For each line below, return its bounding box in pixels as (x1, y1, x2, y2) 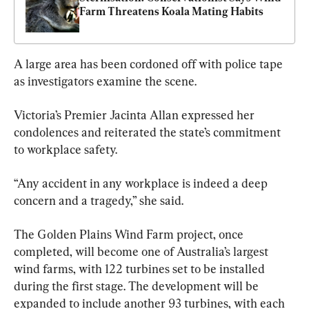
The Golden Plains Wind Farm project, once (14, 227, 246, 242)
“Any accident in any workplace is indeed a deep (14, 176, 270, 191)
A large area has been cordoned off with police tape (14, 57, 286, 72)
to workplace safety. (14, 142, 117, 157)
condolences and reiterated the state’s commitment (14, 125, 283, 140)
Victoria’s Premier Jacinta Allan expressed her (14, 108, 257, 123)
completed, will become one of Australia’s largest (14, 244, 271, 259)
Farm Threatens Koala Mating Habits (79, 5, 263, 19)
